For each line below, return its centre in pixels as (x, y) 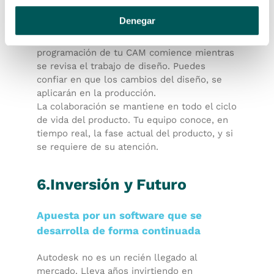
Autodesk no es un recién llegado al (117, 257)
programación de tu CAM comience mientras (135, 53)
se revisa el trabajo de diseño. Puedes (121, 66)
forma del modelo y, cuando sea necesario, (132, 12)
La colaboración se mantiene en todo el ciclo (137, 106)
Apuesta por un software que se (119, 215)
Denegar (137, 20)
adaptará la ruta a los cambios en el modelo (135, 26)
